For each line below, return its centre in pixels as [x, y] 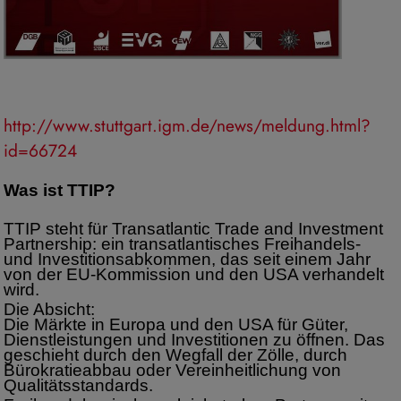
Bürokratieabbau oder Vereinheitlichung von [172, 370]
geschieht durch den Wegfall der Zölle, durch [175, 354]
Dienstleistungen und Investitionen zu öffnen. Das [194, 339]
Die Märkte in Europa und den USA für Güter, [176, 324]
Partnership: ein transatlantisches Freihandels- [182, 243]
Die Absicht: [51, 309]
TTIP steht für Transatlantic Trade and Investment [193, 228]
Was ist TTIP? [60, 190]
